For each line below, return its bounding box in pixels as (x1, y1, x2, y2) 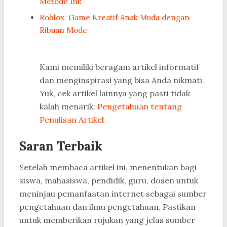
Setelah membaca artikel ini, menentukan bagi (19, 162, 197, 173)
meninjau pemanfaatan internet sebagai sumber (19, 188, 207, 199)
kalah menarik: (40, 101, 97, 112)
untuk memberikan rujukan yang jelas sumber (19, 215, 195, 225)
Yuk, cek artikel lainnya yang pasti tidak (40, 88, 190, 99)
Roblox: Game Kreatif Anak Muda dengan (40, 13, 190, 23)
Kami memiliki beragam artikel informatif (40, 62, 199, 72)
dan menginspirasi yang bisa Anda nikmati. (40, 75, 204, 86)
